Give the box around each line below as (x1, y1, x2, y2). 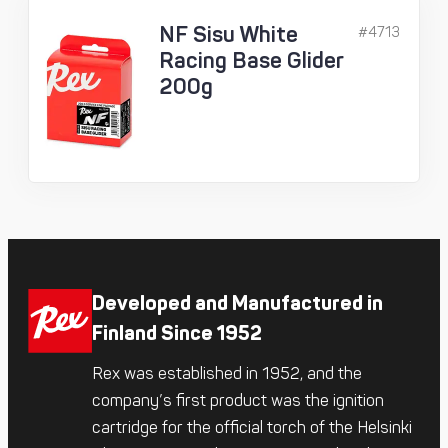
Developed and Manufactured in (92, 291, 383, 316)
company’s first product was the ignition (92, 391, 384, 411)
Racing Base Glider (159, 47, 344, 75)
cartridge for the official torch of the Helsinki (92, 418, 412, 438)
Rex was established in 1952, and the (92, 364, 362, 384)
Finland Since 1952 (92, 321, 262, 346)
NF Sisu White (159, 21, 298, 49)
